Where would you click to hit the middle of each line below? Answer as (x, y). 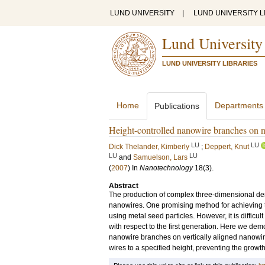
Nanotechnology (166, 168)
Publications (177, 106)
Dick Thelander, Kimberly (149, 147)
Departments (239, 105)
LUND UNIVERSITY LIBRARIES (210, 63)
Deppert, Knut (227, 147)
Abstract (124, 186)
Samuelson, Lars (160, 157)
